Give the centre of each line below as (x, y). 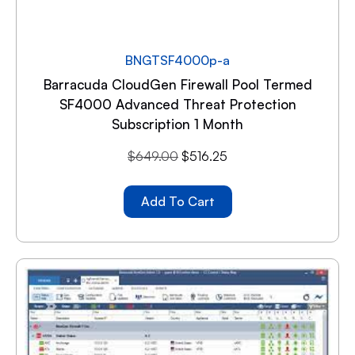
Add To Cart (177, 202)
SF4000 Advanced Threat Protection (177, 105)
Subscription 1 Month (177, 124)
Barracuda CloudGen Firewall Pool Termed (177, 85)
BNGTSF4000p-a (177, 61)
